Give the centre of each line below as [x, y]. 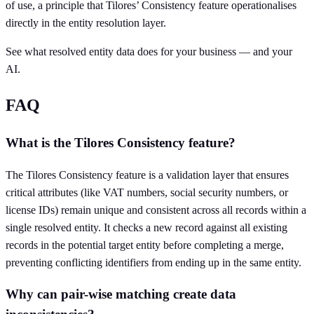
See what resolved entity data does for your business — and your [149, 52]
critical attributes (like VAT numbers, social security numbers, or [147, 192]
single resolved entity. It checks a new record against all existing [146, 227]
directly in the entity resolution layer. [86, 23]
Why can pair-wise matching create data [121, 294]
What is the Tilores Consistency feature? [121, 142]
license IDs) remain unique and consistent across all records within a [156, 210]
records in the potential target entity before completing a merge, [145, 245]
